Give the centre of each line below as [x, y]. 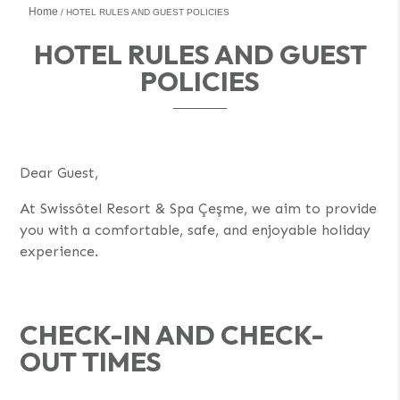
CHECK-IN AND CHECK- [172, 334]
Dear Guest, [59, 172]
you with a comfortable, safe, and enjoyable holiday [196, 229]
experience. [59, 251]
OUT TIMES [91, 361]
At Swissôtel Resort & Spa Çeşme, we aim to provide [199, 208]
